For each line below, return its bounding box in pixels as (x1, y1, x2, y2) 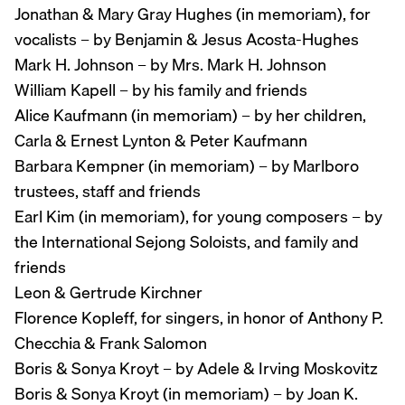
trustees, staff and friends (14, 178, 201, 205)
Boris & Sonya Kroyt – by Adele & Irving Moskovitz (14, 355, 378, 382)
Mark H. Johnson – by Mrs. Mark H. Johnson (14, 52, 326, 79)
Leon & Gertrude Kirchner (14, 279, 202, 306)
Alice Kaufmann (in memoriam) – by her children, (14, 102, 366, 129)
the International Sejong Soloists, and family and (14, 229, 359, 256)
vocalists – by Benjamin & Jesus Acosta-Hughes (14, 26, 359, 53)
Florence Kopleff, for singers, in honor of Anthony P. (14, 305, 383, 332)
